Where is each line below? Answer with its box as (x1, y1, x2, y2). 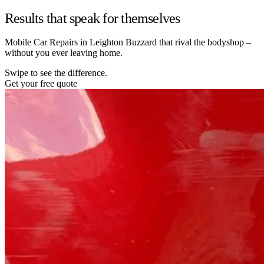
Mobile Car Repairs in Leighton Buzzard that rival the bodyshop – (5, 37, 251, 47)
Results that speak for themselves (5, 10, 180, 26)
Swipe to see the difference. (5, 67, 107, 78)
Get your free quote (5, 78, 77, 88)
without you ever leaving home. (5, 47, 123, 58)
